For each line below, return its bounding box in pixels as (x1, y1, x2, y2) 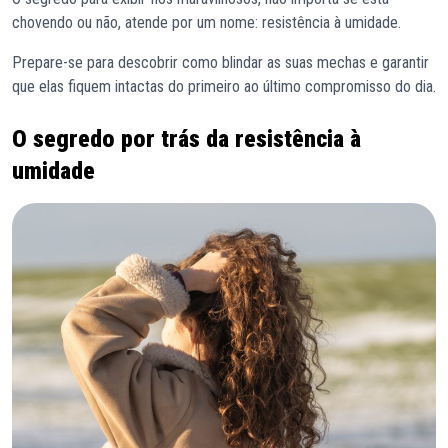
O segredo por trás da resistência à (12, 124, 361, 153)
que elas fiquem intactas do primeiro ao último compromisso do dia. (12, 76, 436, 96)
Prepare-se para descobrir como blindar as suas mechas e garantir (12, 52, 429, 72)
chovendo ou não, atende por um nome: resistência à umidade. (12, 12, 405, 32)
